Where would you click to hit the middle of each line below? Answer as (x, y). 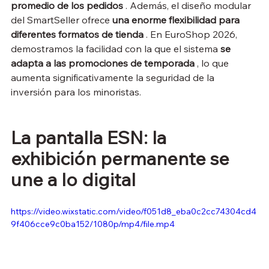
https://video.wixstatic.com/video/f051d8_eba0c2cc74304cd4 (134, 211)
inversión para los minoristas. (76, 92)
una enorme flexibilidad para (177, 20)
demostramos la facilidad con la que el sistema (116, 48)
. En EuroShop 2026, (192, 34)
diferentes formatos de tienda (77, 34)
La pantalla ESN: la (91, 137)
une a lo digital (73, 179)
